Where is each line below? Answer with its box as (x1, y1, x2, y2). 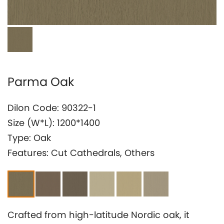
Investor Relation (20, 19, 96, 32)
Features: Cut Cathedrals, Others (7, 146, 154, 159)
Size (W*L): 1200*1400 (7, 116, 100, 129)
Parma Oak (7, 73, 74, 90)
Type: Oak (7, 131, 51, 144)
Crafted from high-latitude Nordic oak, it (7, 208, 189, 221)
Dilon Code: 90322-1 (7, 101, 96, 114)
